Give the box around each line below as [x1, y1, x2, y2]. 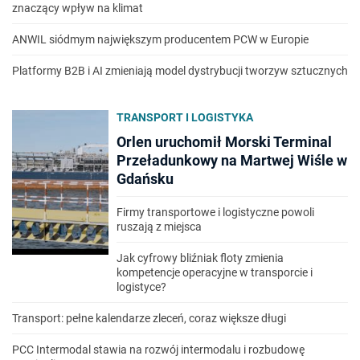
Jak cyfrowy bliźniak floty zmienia [117, 252, 284, 265]
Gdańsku [117, 170, 174, 188]
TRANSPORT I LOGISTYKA [117, 111, 253, 125]
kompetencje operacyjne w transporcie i [117, 266, 313, 280]
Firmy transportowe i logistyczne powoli [117, 206, 314, 219]
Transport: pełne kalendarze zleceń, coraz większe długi [12, 312, 286, 325]
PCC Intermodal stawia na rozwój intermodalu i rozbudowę [12, 343, 305, 357]
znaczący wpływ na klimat [12, 2, 143, 15]
